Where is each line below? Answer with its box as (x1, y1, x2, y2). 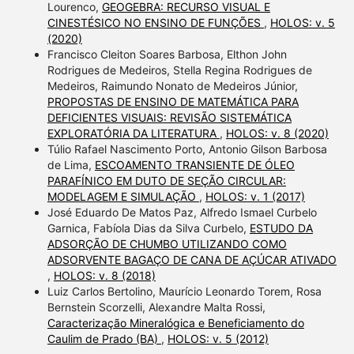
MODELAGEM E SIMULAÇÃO (47, 189, 199, 203)
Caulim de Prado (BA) (47, 331, 161, 345)
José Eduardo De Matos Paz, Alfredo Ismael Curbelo (47, 205, 317, 219)
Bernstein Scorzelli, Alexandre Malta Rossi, (47, 299, 265, 314)
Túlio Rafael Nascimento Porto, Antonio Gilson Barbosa (47, 141, 327, 156)
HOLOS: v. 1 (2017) (205, 189, 305, 203)
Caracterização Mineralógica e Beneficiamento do (47, 315, 304, 330)
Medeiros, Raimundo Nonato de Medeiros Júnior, (47, 78, 298, 92)
